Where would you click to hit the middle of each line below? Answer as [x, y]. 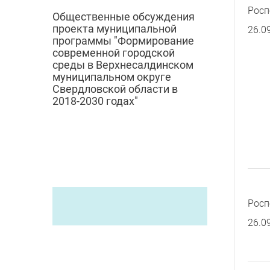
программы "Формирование [123, 41]
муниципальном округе [112, 77]
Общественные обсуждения [124, 17]
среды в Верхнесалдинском [123, 65]
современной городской [114, 53]
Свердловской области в [115, 89]
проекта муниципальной [115, 29]
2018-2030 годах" [95, 101]
